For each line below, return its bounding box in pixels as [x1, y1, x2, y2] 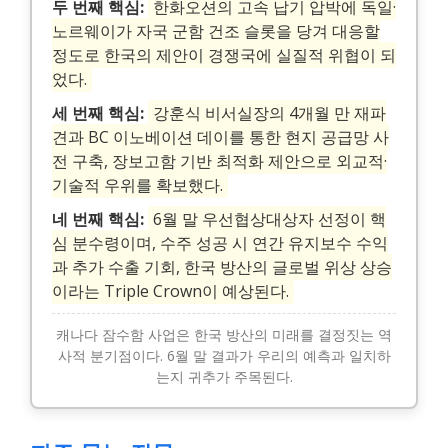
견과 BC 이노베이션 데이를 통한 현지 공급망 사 [52, 126, 389, 149]
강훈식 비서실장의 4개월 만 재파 [153, 102, 386, 125]
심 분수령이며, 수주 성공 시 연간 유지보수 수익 [52, 232, 388, 255]
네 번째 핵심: [52, 208, 144, 231]
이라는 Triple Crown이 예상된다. [52, 280, 289, 303]
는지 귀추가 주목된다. [155, 367, 293, 387]
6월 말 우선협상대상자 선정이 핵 [153, 208, 386, 231]
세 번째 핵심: [52, 102, 144, 125]
